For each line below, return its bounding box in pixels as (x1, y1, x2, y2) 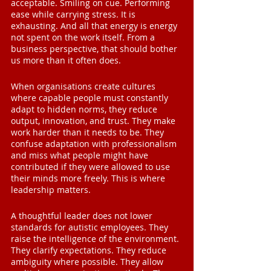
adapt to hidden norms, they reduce (11, 103, 160, 116)
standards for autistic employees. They (11, 221, 171, 233)
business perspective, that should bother (11, 43, 180, 55)
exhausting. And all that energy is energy (11, 20, 180, 32)
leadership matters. (11, 184, 91, 196)
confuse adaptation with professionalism (11, 138, 179, 150)
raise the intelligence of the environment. (11, 233, 181, 245)
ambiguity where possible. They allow (11, 256, 166, 268)
